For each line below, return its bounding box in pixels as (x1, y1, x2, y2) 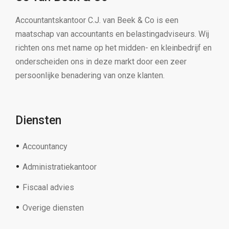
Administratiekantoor (22, 162, 97, 172)
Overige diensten (22, 203, 84, 213)
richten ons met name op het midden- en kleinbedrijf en (15, 43, 212, 53)
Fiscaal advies (22, 182, 74, 193)
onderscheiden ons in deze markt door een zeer (15, 57, 187, 67)
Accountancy (22, 142, 67, 152)
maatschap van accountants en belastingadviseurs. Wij (15, 29, 209, 39)
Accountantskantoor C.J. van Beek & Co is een (15, 15, 178, 26)
